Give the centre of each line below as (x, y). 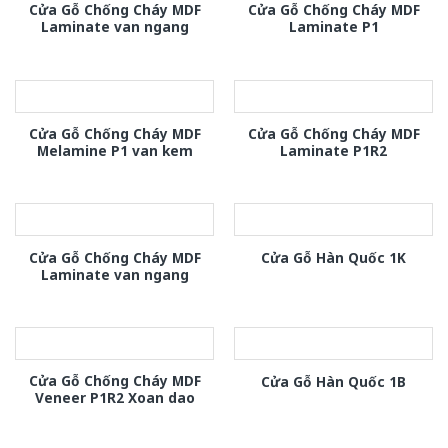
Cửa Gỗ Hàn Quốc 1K (333, 258)
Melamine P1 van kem (114, 151)
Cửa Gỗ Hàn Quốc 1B (333, 381)
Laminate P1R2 (333, 151)
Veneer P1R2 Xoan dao (114, 398)
